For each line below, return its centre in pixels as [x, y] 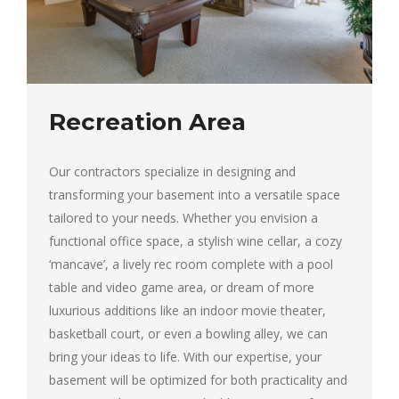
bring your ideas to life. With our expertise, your [185, 356]
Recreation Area [147, 122]
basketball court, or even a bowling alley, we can [188, 333]
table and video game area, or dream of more [182, 287]
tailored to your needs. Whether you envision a [183, 217]
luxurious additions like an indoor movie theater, [187, 310]
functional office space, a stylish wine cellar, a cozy [195, 240]
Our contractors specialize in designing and [172, 171]
